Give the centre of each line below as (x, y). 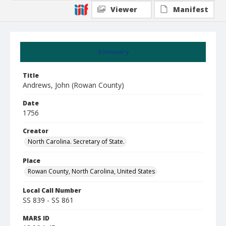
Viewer (124, 9)
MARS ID (36, 218)
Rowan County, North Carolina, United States (91, 171)
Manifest (191, 9)
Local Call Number (52, 190)
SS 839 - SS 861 (48, 200)
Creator (36, 131)
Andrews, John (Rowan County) (73, 85)
